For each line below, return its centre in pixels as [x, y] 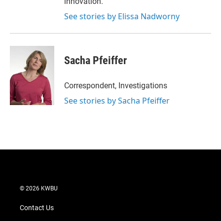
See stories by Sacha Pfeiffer [117, 101]
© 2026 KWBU [39, 189]
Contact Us [37, 208]
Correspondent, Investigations [116, 86]
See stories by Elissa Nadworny [122, 17]
